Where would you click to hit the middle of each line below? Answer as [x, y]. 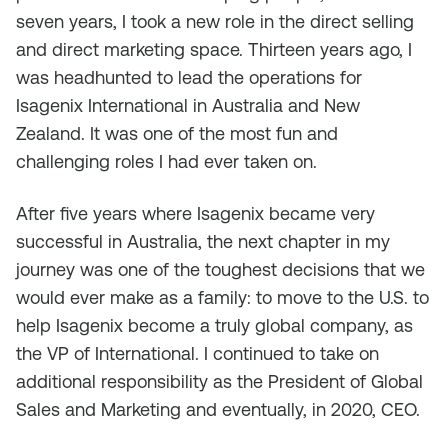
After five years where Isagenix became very [195, 213]
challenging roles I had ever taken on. [166, 161]
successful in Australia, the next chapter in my [203, 241]
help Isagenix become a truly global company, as [214, 325]
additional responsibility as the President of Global [219, 381]
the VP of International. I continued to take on [197, 353]
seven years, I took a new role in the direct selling [215, 21]
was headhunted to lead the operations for [189, 77]
